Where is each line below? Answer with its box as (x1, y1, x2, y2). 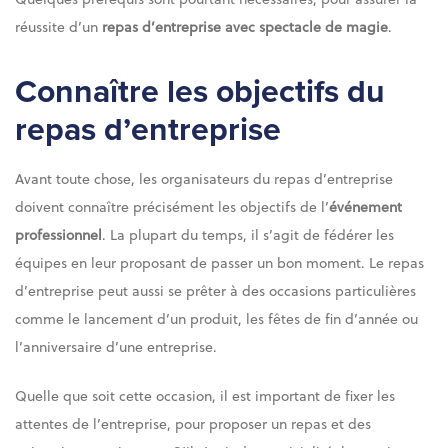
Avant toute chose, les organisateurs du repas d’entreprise (15, 167, 393, 189)
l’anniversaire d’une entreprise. (15, 335, 217, 357)
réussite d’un (15, 15, 102, 37)
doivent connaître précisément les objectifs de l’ (15, 195, 329, 217)
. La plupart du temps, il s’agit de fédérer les (102, 223, 394, 245)
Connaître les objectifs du (15, 72, 385, 111)
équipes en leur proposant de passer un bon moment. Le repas (15, 251, 424, 273)
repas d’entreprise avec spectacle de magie (102, 15, 388, 37)
